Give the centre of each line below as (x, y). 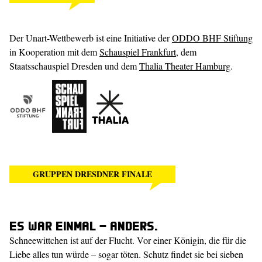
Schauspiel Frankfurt (138, 52)
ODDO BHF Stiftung (212, 38)
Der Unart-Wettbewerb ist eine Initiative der (91, 38)
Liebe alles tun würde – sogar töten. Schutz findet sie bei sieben (126, 254)
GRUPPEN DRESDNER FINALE (92, 174)
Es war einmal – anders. (84, 225)
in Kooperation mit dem (54, 52)
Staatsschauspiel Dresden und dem (74, 66)
